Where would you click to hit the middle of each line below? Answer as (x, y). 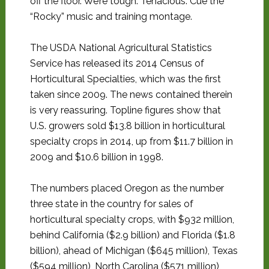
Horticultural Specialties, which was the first (125, 79)
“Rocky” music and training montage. (111, 17)
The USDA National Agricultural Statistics (121, 48)
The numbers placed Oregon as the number (127, 188)
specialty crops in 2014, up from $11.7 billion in (131, 141)
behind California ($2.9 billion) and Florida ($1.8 (132, 235)
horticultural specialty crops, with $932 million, (132, 219)
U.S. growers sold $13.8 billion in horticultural (127, 126)
